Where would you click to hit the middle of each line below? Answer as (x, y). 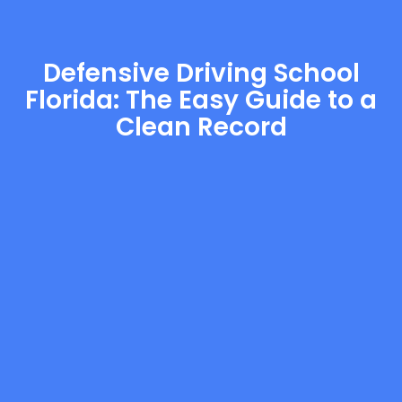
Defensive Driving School (201, 73)
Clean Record (201, 127)
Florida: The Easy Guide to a (201, 100)
